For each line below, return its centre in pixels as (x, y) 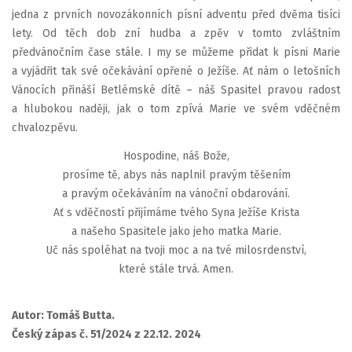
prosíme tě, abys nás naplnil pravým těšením (176, 174)
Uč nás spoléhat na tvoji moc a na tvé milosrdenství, (176, 250)
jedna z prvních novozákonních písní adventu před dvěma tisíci (176, 15)
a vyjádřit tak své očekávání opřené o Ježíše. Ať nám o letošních (176, 71)
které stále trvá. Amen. (176, 269)
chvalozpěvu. (45, 128)
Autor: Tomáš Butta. (63, 315)
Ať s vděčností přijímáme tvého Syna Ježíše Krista (176, 212)
